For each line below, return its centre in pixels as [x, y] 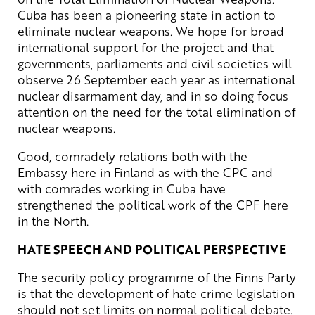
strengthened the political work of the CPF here [153, 204]
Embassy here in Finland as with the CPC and [145, 172]
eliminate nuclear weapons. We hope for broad [151, 31]
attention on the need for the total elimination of [157, 111]
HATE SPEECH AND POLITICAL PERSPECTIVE [152, 249]
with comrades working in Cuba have [122, 188]
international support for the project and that [146, 47]
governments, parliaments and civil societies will [155, 63]
